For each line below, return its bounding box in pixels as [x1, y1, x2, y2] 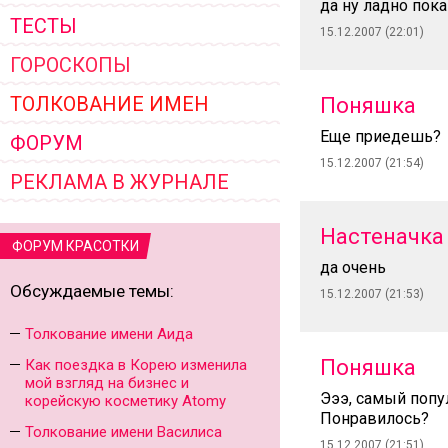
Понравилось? [320, 409, 429, 428]
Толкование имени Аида [25, 325, 193, 343]
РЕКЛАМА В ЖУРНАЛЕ [10, 170, 229, 194]
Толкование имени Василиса [25, 423, 222, 441]
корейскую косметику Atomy [25, 392, 226, 410]
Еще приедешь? [320, 127, 441, 146]
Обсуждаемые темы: [10, 281, 174, 301]
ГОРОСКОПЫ [10, 53, 131, 77]
